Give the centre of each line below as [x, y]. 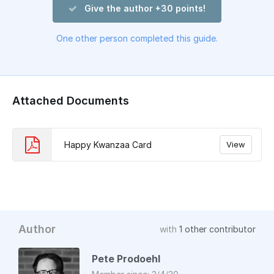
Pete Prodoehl [126, 259]
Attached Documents [71, 101]
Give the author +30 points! [145, 8]
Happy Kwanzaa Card [108, 145]
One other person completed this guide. [137, 38]
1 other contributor [217, 229]
